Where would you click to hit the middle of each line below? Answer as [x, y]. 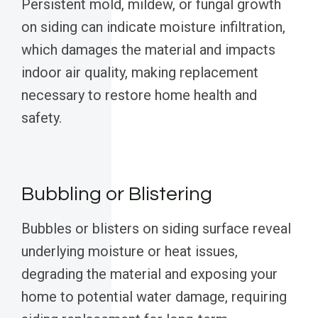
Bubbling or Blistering [117, 194]
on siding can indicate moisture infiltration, [153, 27]
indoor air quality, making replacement [140, 73]
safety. [42, 118]
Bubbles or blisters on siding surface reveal [156, 229]
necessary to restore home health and [139, 95]
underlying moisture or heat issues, [130, 252]
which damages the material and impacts [148, 50]
